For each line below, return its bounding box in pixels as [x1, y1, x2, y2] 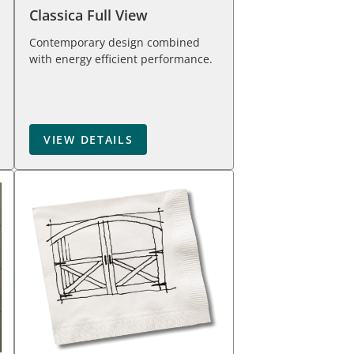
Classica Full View [29, 6, 148, 24]
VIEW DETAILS [43, 132, 134, 147]
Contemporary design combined [29, 35, 200, 50]
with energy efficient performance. [29, 51, 213, 66]
